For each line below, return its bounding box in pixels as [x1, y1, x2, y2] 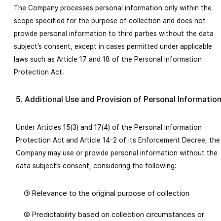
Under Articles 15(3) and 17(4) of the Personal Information [16, 123, 202, 131]
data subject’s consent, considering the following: [16, 162, 177, 170]
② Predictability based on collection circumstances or [24, 210, 204, 219]
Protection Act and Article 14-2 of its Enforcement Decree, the [16, 136, 220, 144]
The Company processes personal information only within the [14, 4, 212, 12]
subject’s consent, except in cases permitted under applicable [14, 42, 212, 50]
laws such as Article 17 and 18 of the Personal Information [14, 55, 202, 63]
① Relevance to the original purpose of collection [24, 189, 189, 198]
